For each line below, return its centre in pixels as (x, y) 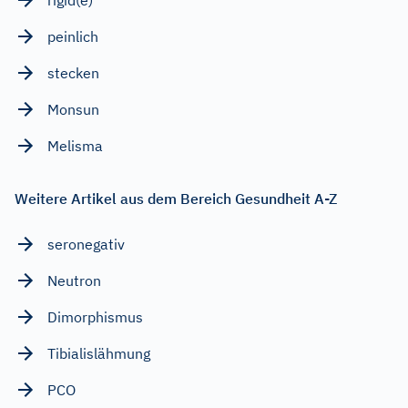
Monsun (73, 109)
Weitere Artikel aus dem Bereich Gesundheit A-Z (176, 198)
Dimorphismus (95, 316)
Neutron (74, 280)
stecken (73, 72)
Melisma (75, 145)
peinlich (73, 36)
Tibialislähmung (99, 353)
